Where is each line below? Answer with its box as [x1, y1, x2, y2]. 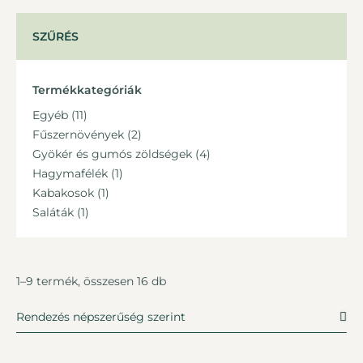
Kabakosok [32, 186, 94, 201]
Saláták [32, 205, 74, 220]
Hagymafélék [32, 166, 108, 181]
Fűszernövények [32, 127, 124, 143]
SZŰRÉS [32, 29, 79, 44]
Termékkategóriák [32, 83, 142, 98]
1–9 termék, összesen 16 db [16, 274, 166, 289]
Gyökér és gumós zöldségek [32, 147, 192, 162]
